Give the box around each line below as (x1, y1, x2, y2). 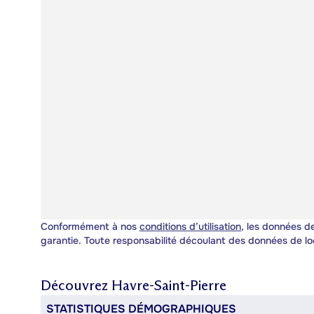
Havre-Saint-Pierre (111, 276, 226, 294)
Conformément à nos (41, 219, 139, 233)
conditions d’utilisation (139, 219, 241, 233)
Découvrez (41, 276, 111, 294)
